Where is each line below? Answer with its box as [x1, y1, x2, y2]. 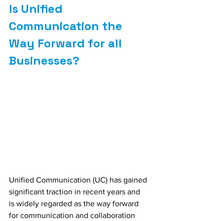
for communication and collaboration [9, 211, 137, 220]
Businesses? [9, 53, 79, 69]
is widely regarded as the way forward [9, 199, 141, 208]
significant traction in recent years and [9, 187, 142, 196]
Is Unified [9, 1, 66, 17]
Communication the [9, 18, 125, 34]
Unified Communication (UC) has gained [9, 176, 149, 184]
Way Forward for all [9, 36, 125, 51]
